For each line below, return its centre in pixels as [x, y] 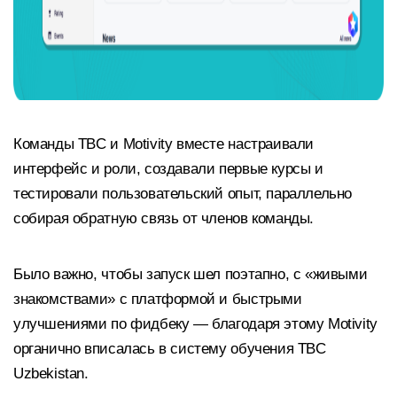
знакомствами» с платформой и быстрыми [158, 300]
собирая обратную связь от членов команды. [164, 218]
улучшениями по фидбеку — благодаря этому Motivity [195, 324]
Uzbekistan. [51, 374]
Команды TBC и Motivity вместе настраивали [164, 144]
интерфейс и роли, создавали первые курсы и [168, 168]
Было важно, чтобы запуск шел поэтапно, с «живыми [191, 275]
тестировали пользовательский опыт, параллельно [183, 193]
